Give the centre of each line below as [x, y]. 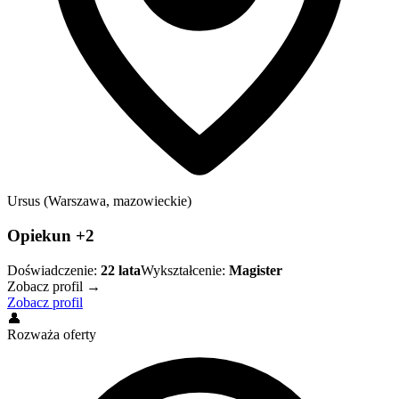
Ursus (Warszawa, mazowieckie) [99, 201]
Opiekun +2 [51, 235]
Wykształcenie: [183, 270]
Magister [256, 270]
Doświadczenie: [52, 270]
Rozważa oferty [52, 334]
